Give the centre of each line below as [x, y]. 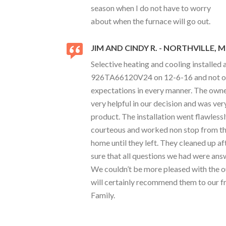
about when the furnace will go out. [151, 21]
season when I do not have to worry [151, 8]
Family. [103, 195]
